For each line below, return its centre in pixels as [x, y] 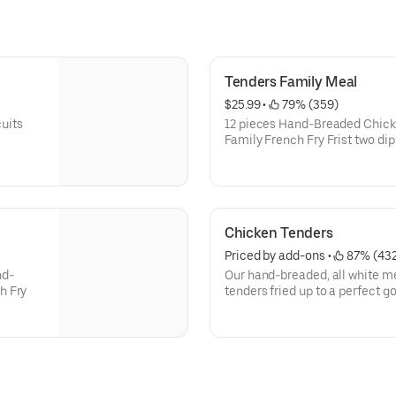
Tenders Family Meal [291, 82]
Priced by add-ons [275, 255]
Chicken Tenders [279, 233]
